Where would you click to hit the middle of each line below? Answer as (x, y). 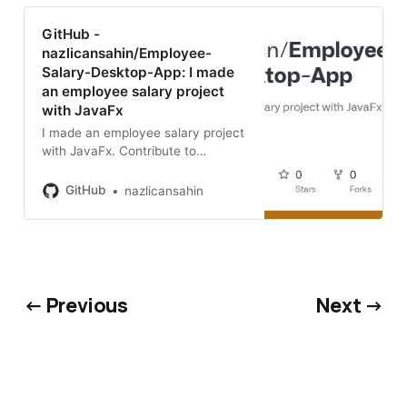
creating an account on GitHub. (134, 206)
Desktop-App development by (129, 188)
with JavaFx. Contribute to (119, 151)
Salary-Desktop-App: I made (139, 73)
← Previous (75, 305)
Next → (350, 305)
